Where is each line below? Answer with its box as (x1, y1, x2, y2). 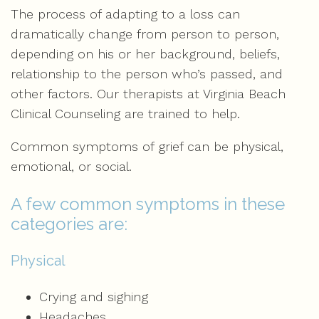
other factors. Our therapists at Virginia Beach (11, 86, 286, 101)
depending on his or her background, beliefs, (11, 46, 280, 61)
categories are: (11, 214, 127, 234)
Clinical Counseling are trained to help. (11, 106, 240, 121)
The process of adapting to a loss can (11, 6, 240, 21)
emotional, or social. (11, 159, 132, 174)
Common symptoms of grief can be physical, (11, 139, 283, 154)
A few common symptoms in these (11, 194, 285, 214)
